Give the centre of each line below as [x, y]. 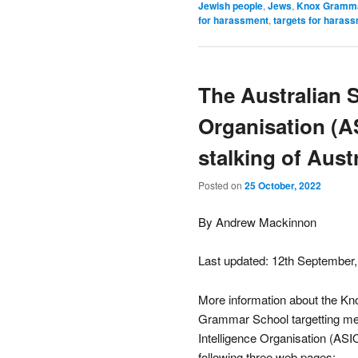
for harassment [233, 20]
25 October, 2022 [283, 186]
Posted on [221, 185]
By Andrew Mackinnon [257, 221]
